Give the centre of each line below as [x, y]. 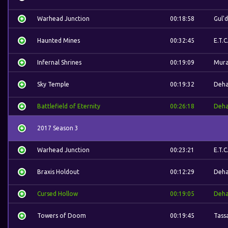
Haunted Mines [59, 40]
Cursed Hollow [58, 194]
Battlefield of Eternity [69, 106]
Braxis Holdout [58, 172]
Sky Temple [53, 84]
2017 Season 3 [58, 128]
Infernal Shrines [59, 62]
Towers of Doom [62, 216]
